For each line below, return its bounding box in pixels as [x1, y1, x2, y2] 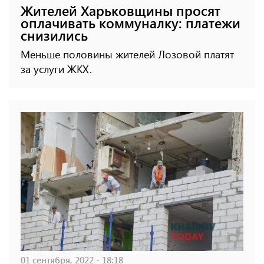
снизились [21, 26, 88, 45]
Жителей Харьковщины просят [21, 1, 220, 20]
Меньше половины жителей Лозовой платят [21, 47, 234, 62]
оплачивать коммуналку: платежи [21, 14, 240, 32]
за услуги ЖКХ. [21, 62, 92, 77]
